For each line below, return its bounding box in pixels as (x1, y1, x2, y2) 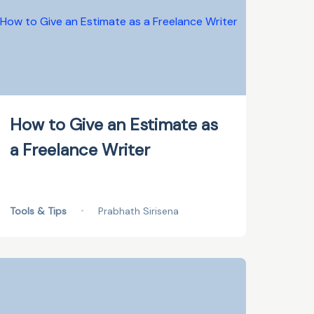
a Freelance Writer (10, 139, 151, 161)
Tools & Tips (10, 205, 67, 217)
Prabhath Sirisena (98, 205, 179, 217)
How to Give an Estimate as (10, 114, 219, 135)
